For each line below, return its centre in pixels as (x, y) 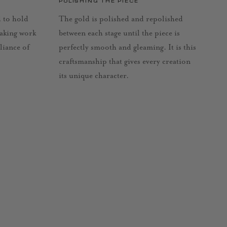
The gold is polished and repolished (121, 19)
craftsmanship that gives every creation (125, 62)
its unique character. (94, 76)
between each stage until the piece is (120, 33)
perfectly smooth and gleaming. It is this (128, 48)
